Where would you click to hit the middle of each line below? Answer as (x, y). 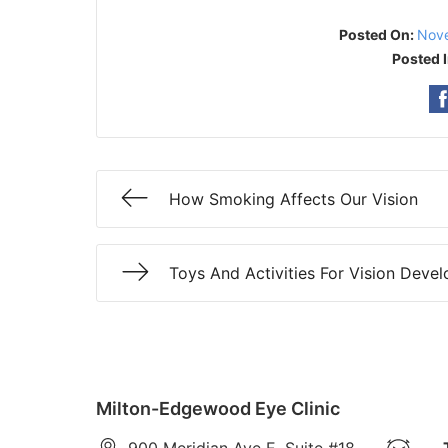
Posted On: (377, 34)
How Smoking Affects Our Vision (293, 199)
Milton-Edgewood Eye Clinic (218, 408)
